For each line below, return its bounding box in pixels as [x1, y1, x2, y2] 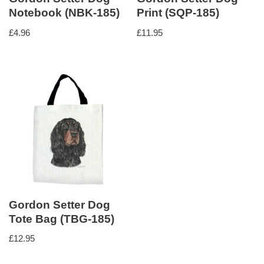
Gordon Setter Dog [9, 198, 110, 211]
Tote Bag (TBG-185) [9, 212, 114, 225]
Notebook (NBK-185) [9, 6, 120, 19]
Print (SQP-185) [137, 6, 220, 19]
